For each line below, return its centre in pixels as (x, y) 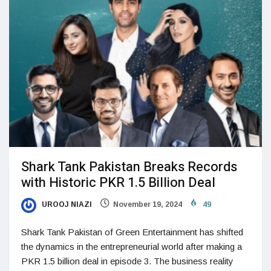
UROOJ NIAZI (66, 205)
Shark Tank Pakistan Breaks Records (129, 167)
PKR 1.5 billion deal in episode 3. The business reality (127, 261)
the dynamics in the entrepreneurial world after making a (132, 246)
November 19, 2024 (148, 205)
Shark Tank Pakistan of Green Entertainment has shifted (132, 232)
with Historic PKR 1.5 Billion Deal (118, 183)
